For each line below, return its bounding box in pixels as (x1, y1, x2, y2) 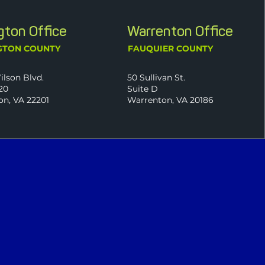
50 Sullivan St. (127, 72, 186, 83)
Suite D (127, 83, 159, 94)
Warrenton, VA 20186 (127, 95, 214, 105)
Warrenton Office (127, 22, 234, 40)
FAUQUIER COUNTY (128, 43, 214, 54)
